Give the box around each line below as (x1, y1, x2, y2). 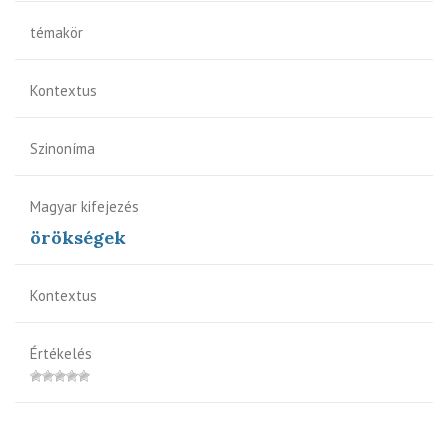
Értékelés (30, 343, 92, 363)
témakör (30, 22, 83, 42)
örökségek (30, 225, 126, 249)
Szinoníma (30, 138, 95, 158)
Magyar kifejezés (30, 196, 139, 216)
